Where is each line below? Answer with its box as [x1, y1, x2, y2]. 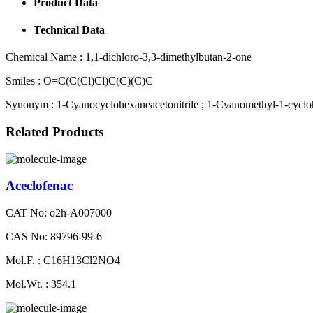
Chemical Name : [6, 51, 82, 64]
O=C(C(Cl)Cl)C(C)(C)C [41, 75, 153, 87]
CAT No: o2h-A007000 [6, 206, 112, 219]
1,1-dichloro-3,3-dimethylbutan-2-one [82, 51, 252, 64]
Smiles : [6, 75, 41, 87]
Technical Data [34, 23, 105, 36]
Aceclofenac [6, 178, 73, 194]
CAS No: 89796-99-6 [6, 230, 102, 242]
